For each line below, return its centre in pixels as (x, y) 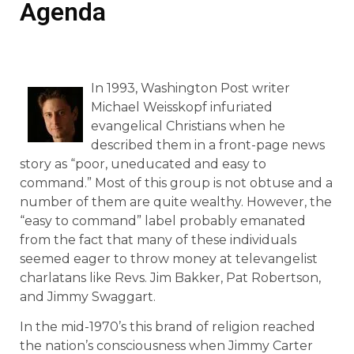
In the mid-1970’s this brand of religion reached (168, 327)
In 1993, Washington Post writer (190, 88)
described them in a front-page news (208, 145)
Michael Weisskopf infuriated (182, 107)
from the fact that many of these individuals (158, 240)
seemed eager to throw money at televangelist (169, 259)
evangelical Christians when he (188, 126)
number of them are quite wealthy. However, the (176, 202)
